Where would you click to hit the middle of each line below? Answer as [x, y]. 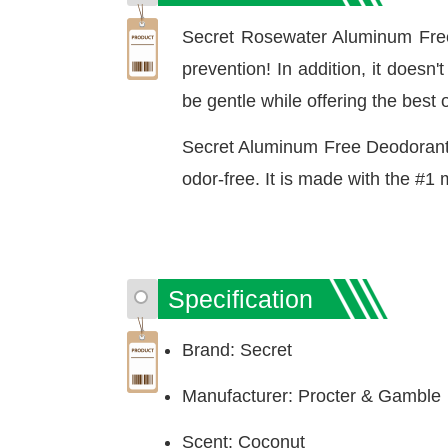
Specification [240, 299]
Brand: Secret [237, 350]
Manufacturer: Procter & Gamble [311, 396]
